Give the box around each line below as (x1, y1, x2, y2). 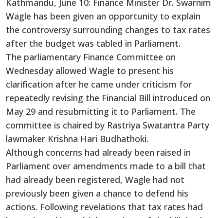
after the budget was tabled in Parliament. (6, 37, 181, 49)
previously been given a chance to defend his (6, 187, 188, 199)
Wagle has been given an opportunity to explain (6, 10, 200, 22)
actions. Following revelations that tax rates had (6, 200, 203, 213)
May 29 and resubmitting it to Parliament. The (6, 105, 196, 117)
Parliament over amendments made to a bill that (6, 160, 206, 172)
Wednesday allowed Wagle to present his (6, 64, 174, 76)
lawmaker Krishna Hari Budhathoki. (6, 132, 148, 145)
